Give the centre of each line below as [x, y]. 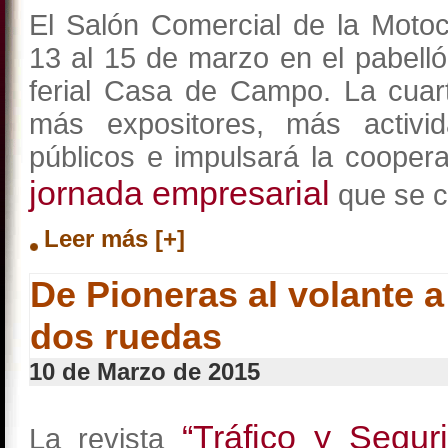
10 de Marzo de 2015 [144, 371]
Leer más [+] [114, 238]
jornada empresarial [179, 193]
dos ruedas [126, 336]
